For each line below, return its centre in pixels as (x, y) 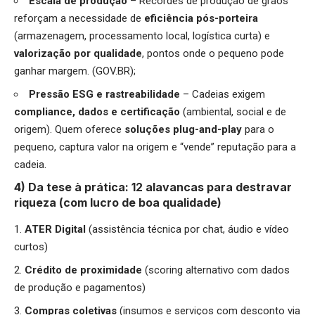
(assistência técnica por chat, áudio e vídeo (189, 229)
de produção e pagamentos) (80, 287)
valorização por (52, 54)
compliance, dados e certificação (98, 112)
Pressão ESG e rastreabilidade (106, 95)
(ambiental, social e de (234, 112)
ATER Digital (57, 229)
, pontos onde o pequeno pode (213, 54)
